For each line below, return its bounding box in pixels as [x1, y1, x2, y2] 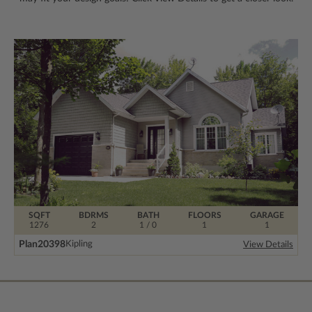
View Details [243, 240, 293, 249]
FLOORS [187, 210, 221, 219]
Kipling [65, 240, 93, 249]
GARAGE [249, 210, 284, 219]
